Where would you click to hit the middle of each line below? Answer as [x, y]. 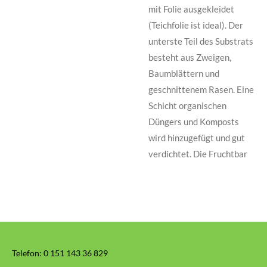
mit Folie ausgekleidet [191, 9]
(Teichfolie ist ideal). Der [196, 25]
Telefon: [28, 253]
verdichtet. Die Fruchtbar [198, 154]
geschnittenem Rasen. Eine [201, 90]
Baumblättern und [184, 74]
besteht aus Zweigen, [190, 58]
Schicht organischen [187, 106]
